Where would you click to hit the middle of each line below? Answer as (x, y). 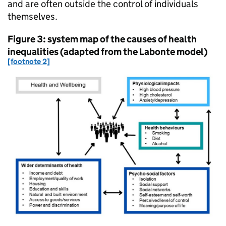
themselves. (33, 17)
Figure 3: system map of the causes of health (102, 39)
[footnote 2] (29, 61)
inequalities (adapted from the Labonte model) (108, 52)
